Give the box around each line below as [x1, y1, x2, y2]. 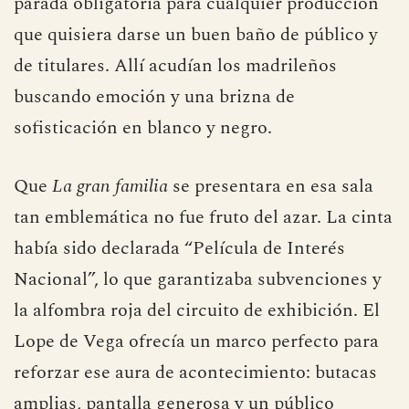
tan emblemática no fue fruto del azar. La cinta [14, 203, 393, 231]
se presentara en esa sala [168, 172, 373, 200]
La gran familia [52, 172, 168, 200]
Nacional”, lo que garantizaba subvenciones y [14, 265, 382, 293]
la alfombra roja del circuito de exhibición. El [14, 296, 380, 324]
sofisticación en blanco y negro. [14, 113, 272, 142]
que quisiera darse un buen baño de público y [14, 20, 378, 48]
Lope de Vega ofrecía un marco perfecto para [14, 327, 379, 355]
